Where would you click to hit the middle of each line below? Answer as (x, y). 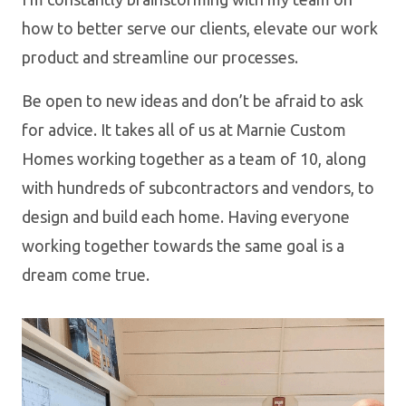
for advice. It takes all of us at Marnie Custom (184, 129)
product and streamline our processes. (160, 57)
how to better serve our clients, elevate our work (200, 28)
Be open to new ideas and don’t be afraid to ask (193, 100)
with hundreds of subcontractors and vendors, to (198, 187)
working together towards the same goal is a (183, 245)
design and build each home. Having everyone (186, 216)
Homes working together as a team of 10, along (194, 158)
